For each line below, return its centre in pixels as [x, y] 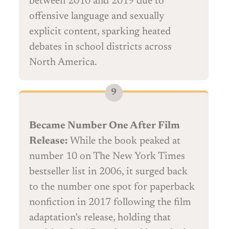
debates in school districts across [100, 47]
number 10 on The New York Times [107, 157]
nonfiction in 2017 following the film [110, 203]
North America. [63, 63]
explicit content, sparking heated [100, 32]
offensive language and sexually [97, 17]
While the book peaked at [124, 141]
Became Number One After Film [105, 126]
